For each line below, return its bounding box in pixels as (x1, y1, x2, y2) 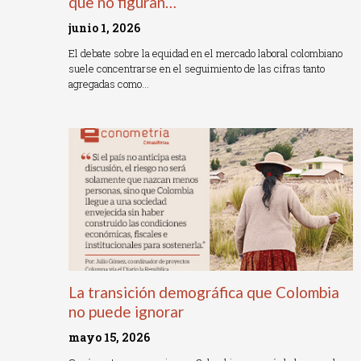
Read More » (68, 104, 127, 118)
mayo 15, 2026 (68, 329, 150, 345)
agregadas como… (68, 77, 149, 92)
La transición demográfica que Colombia (68, 282, 339, 301)
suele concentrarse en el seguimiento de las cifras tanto (68, 61, 325, 77)
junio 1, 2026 (68, 20, 140, 36)
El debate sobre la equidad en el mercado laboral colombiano (68, 46, 342, 61)
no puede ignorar (68, 301, 184, 321)
